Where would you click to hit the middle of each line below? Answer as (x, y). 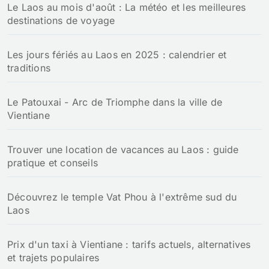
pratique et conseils (53, 163)
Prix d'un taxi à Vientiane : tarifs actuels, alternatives (129, 245)
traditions (29, 68)
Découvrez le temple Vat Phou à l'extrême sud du (122, 197)
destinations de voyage (61, 21)
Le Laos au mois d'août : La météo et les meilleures (127, 8)
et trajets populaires (53, 258)
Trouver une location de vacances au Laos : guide (123, 150)
